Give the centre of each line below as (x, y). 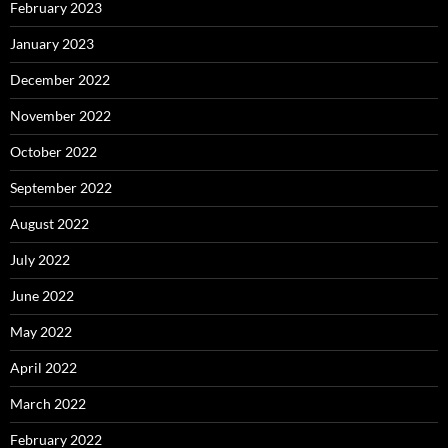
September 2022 (61, 187)
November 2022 (60, 115)
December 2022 (60, 79)
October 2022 (53, 151)
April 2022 (43, 367)
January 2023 (52, 43)
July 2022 (40, 259)
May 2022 (41, 331)
